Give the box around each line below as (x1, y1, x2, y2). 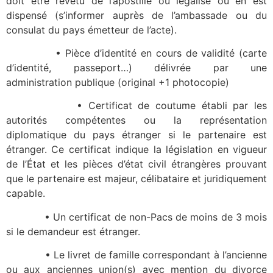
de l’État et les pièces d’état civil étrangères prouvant (6, 158, 267, 171)
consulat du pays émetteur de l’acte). (6, 23, 177, 36)
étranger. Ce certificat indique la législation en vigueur (6, 143, 267, 156)
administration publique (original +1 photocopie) (6, 76, 229, 88)
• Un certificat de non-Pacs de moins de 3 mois (6, 210, 267, 223)
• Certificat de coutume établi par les (6, 99, 267, 112)
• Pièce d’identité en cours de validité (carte (6, 46, 267, 59)
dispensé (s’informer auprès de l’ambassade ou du (6, 9, 267, 21)
